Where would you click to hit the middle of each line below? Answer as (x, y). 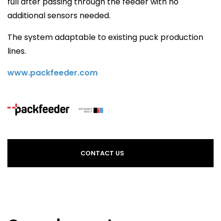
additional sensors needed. (59, 16)
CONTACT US (102, 153)
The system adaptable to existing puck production (105, 37)
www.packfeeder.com (53, 73)
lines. (17, 51)
